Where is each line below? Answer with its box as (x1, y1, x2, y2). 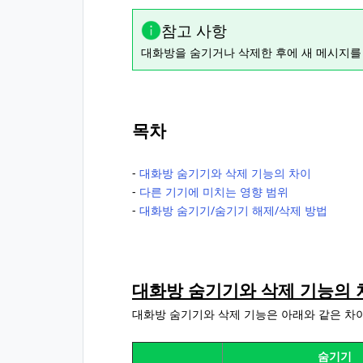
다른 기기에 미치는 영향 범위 (139, 184, 288, 199)
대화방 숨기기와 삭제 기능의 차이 (139, 165, 311, 181)
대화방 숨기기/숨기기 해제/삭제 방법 (139, 203, 327, 218)
